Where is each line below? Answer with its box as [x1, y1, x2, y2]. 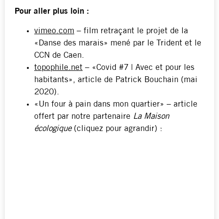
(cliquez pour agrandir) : [74, 124, 162, 133]
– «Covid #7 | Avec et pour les [83, 63, 195, 72]
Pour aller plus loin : [15, 7, 89, 16]
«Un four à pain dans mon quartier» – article [34, 100, 197, 109]
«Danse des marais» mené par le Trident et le [34, 39, 201, 47]
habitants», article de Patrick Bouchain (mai [34, 75, 197, 84]
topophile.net [34, 63, 83, 72]
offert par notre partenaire [34, 112, 133, 121]
